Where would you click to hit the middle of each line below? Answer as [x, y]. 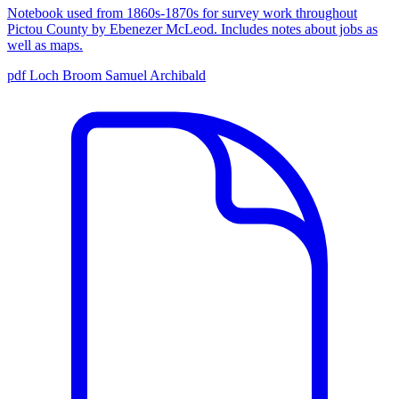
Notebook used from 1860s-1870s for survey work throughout [182, 12]
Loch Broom [67, 75]
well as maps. [45, 45]
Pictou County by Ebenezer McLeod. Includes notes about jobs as [192, 28]
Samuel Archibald [155, 75]
